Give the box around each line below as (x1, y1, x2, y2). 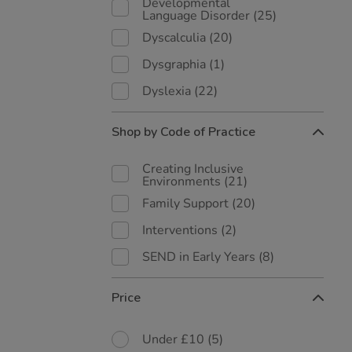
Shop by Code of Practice (112, 123, 255, 141)
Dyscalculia (142, 29, 209, 46)
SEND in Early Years (142, 248, 258, 266)
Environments (142, 173, 224, 190)
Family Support (142, 195, 232, 212)
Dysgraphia (142, 56, 209, 73)
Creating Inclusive (142, 160, 244, 178)
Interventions (142, 222, 221, 239)
